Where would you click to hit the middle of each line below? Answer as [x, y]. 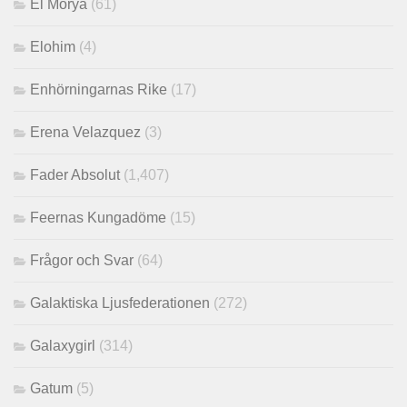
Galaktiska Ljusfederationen [120, 303]
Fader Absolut [75, 175]
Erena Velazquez [85, 133]
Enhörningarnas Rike [99, 90]
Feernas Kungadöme [98, 218]
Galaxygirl [63, 346]
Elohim [53, 47]
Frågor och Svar [82, 261]
